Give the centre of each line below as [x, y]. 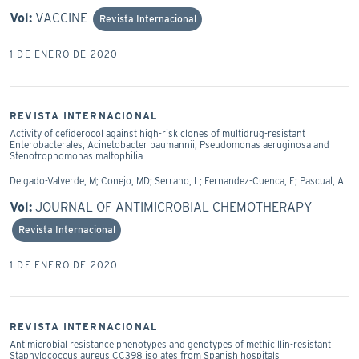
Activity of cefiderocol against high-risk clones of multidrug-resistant [157, 133]
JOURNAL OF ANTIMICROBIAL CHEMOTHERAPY [173, 207]
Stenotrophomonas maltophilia [76, 155]
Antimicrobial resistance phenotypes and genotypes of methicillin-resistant [170, 344]
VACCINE [61, 18]
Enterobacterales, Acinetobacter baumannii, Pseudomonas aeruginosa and [169, 144]
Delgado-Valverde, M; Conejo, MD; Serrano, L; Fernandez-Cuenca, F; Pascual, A [177, 180]
